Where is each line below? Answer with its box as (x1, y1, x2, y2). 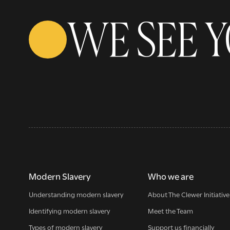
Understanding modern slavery (29, 188, 123, 199)
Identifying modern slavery (29, 205, 110, 216)
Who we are (148, 169, 194, 182)
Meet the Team (148, 205, 193, 216)
